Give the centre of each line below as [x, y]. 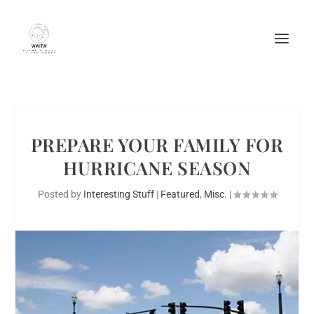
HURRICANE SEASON [157, 168]
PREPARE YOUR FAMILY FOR [157, 145]
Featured [180, 194]
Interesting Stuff [118, 194]
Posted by [60, 194]
